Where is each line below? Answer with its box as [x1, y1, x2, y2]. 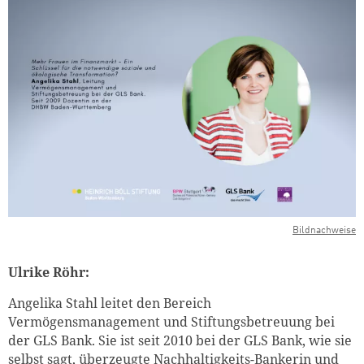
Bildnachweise [292, 225, 356, 236]
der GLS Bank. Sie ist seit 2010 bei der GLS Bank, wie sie [8, 331, 352, 350]
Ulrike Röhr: [8, 262, 89, 281]
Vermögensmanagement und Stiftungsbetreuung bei [8, 313, 335, 331]
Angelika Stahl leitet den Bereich [8, 294, 211, 313]
